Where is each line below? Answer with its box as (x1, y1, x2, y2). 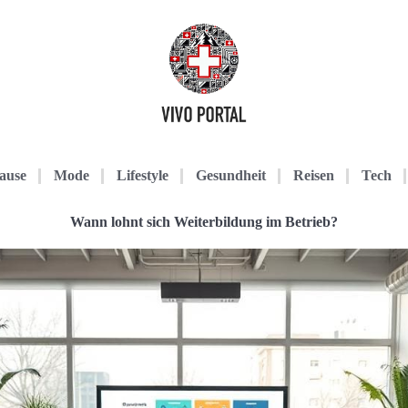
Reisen (292, 168, 334, 183)
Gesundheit (195, 168, 266, 183)
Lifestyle (116, 168, 168, 183)
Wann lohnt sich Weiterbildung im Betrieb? (70, 214, 338, 229)
